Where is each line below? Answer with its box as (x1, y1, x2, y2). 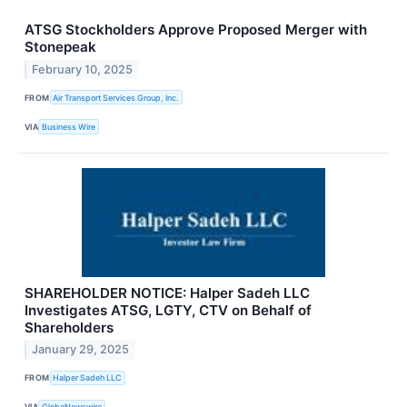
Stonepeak (25, 38, 96, 56)
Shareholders (25, 318, 114, 336)
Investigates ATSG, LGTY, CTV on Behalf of (25, 301, 312, 319)
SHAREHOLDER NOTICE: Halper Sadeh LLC (25, 283, 310, 302)
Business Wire (42, 122, 96, 133)
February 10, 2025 (32, 63, 134, 77)
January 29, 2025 (32, 342, 130, 357)
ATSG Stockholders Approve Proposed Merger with (25, 21, 367, 39)
